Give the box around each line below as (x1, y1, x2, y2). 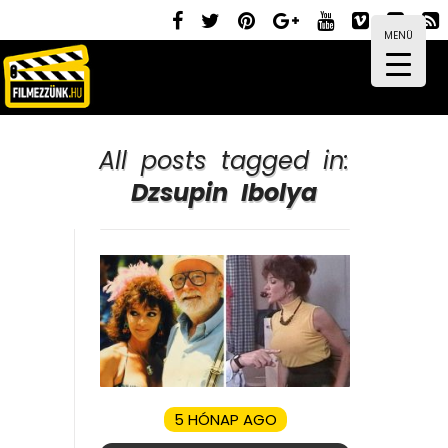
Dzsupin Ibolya (131, 176, 317, 209)
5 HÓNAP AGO (173, 408, 277, 430)
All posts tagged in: (99, 144, 349, 177)
